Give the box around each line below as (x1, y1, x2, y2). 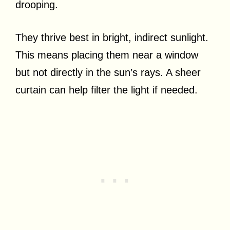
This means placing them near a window (15, 49, 198, 61)
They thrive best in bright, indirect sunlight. (15, 32, 208, 44)
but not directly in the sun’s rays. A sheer (15, 67, 201, 79)
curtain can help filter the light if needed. (15, 84, 198, 96)
